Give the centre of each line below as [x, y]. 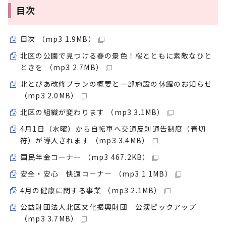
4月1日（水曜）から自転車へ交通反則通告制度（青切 [113, 129]
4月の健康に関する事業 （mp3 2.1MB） [91, 190]
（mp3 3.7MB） [49, 218]
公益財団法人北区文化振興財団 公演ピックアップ [108, 207]
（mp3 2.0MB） [49, 95]
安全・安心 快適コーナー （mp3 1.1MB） [96, 174]
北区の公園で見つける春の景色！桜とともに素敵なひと [116, 55]
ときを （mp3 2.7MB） [62, 67]
